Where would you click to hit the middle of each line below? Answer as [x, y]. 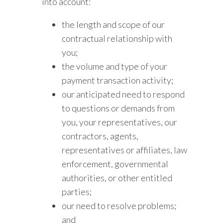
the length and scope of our [113, 24]
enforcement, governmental [115, 164]
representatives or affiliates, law [125, 150]
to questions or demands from [118, 108]
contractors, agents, [100, 136]
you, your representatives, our [120, 122]
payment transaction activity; [118, 80]
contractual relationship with [117, 38]
